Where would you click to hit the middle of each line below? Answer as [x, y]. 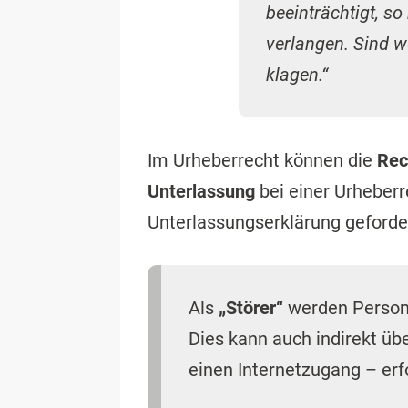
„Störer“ [251, 308]
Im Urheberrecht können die [262, 160]
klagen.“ [297, 75]
